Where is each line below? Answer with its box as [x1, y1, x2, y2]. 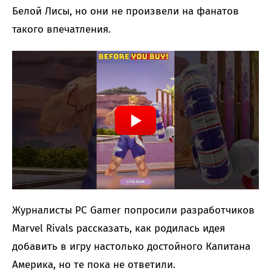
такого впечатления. [12, 23, 111, 36]
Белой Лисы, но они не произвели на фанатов [12, 5, 239, 18]
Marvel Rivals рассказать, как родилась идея [12, 221, 225, 235]
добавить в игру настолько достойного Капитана [12, 240, 250, 253]
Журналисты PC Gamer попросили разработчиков [12, 203, 255, 217]
